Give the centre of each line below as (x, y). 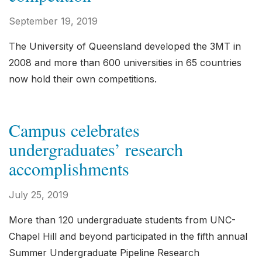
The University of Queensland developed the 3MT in (125, 46)
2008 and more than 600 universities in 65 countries (125, 63)
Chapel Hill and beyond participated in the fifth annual (128, 236)
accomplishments (69, 168)
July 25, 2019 (39, 195)
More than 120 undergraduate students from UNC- (122, 220)
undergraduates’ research (96, 149)
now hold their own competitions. (83, 79)
